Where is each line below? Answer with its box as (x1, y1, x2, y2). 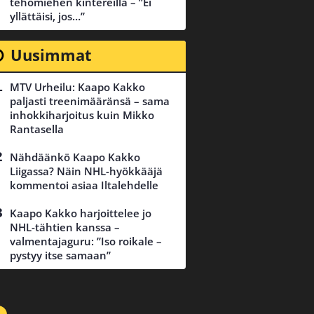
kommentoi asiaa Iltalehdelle (10, 178, 158, 193)
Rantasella (10, 122, 64, 137)
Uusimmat (10, 44, 92, 66)
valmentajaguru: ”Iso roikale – (10, 234, 162, 249)
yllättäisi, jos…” (10, 9, 85, 24)
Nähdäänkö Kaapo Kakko (10, 150, 140, 165)
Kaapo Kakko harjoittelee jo (10, 206, 151, 221)
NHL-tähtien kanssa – (10, 220, 120, 235)
